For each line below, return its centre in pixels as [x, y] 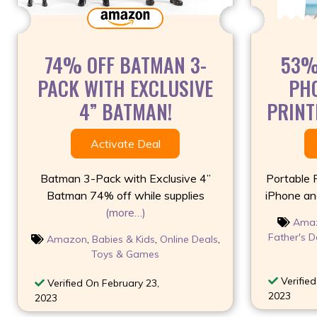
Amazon [67, 239]
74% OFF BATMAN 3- [125, 64]
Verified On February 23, [102, 283]
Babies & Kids [123, 239]
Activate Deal [125, 143]
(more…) [125, 212]
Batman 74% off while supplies [125, 195]
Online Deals [189, 239]
